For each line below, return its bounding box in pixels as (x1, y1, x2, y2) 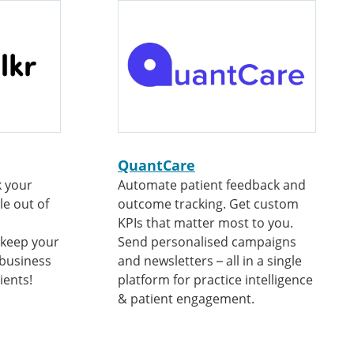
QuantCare (118, 156, 195, 175)
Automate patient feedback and (118, 176, 306, 194)
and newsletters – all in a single (118, 252, 302, 269)
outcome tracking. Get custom (118, 195, 299, 213)
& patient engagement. (118, 290, 254, 307)
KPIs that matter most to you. (118, 214, 293, 232)
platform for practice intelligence (118, 271, 313, 288)
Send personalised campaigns (118, 233, 296, 250)
